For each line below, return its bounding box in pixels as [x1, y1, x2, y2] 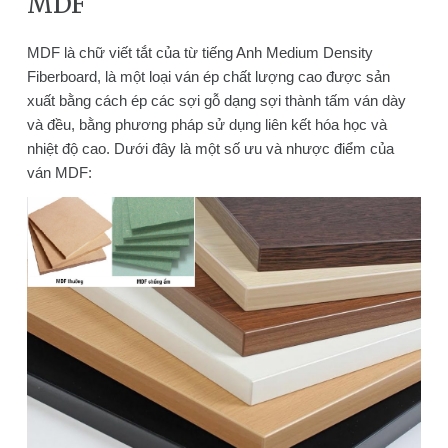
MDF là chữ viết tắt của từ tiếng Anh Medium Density [26, 43, 373, 61]
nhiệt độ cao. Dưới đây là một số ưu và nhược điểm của [26, 139, 394, 157]
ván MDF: [26, 163, 92, 181]
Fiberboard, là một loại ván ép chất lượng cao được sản [26, 67, 390, 85]
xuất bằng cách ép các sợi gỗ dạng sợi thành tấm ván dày [26, 91, 406, 109]
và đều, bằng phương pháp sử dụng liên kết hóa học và [26, 115, 387, 133]
